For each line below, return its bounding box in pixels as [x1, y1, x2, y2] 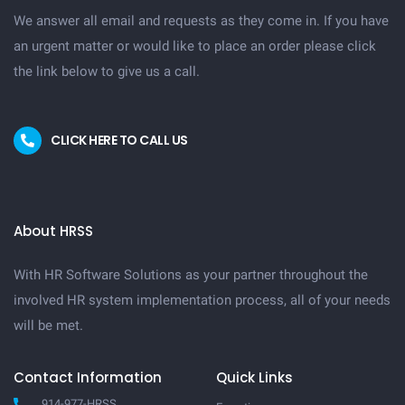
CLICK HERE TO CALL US [51, 130, 188, 149]
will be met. [14, 316, 87, 334]
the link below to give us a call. [14, 62, 200, 80]
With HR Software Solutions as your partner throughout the [14, 266, 368, 283]
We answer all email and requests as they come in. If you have [14, 12, 389, 29]
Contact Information [14, 367, 162, 387]
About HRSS [14, 221, 93, 240]
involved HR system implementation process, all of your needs [14, 291, 391, 308]
